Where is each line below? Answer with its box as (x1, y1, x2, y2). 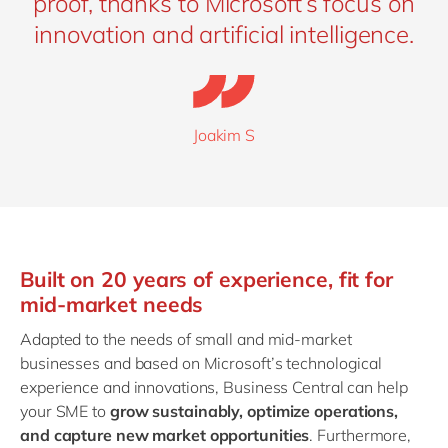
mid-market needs (20, 291, 204, 318)
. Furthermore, (309, 425, 412, 446)
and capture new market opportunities (20, 425, 310, 446)
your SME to (20, 401, 110, 422)
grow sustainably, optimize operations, (109, 401, 399, 422)
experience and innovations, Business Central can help (20, 377, 408, 398)
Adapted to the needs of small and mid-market (20, 329, 352, 350)
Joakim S (192, 125, 256, 146)
